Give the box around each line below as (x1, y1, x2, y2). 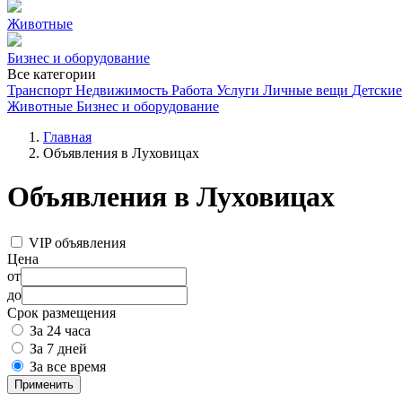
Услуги (216, 83, 259, 98)
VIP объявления (29, 234, 126, 250)
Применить (14, 377, 74, 391)
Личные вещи (263, 83, 348, 98)
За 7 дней (30, 340, 87, 356)
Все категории (7, 66, 96, 82)
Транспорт (7, 83, 72, 98)
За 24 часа (30, 322, 91, 338)
